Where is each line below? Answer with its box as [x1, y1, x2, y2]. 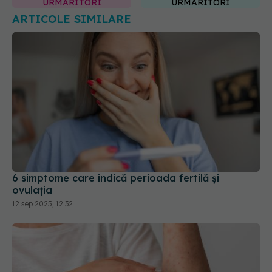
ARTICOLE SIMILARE [12, 12, 131, 27]
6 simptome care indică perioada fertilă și [12, 171, 219, 184]
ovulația [12, 183, 52, 196]
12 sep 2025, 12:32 [12, 199, 73, 208]
